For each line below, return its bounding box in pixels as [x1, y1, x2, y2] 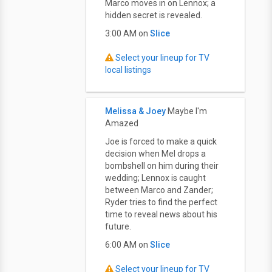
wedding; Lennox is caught [105, 173, 206, 183]
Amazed [105, 118, 138, 128]
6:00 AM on [105, 240, 150, 250]
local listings [105, 65, 151, 75]
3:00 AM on [105, 29, 150, 38]
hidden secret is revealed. [105, 10, 202, 20]
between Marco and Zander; [105, 185, 213, 195]
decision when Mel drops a [105, 149, 206, 158]
